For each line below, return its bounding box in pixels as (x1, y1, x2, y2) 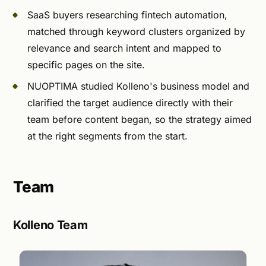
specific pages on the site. (27, 58, 145, 71)
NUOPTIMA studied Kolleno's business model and (27, 80, 249, 92)
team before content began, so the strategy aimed (27, 113, 252, 125)
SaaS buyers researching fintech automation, (27, 8, 227, 21)
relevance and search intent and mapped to (27, 42, 221, 54)
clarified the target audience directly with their (27, 96, 233, 109)
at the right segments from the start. (27, 129, 188, 142)
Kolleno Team (13, 218, 88, 233)
